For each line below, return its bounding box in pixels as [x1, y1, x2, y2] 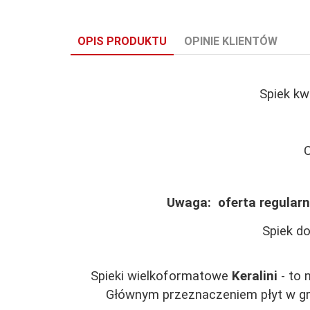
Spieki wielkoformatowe [91, 268, 232, 284]
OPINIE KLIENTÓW [184, 34, 277, 48]
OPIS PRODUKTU [77, 34, 167, 48]
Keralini [232, 268, 277, 284]
